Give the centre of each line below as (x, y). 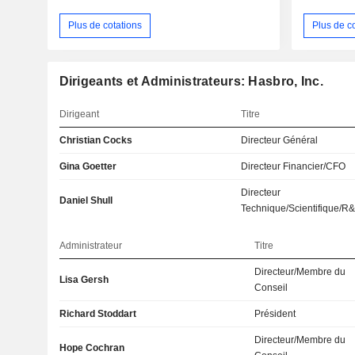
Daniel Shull (86, 200)
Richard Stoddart (97, 313)
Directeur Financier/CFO (294, 166)
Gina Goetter (88, 166)
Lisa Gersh (84, 279)
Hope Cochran (92, 347)
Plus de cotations (105, 25)
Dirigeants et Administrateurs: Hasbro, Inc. (191, 81)
